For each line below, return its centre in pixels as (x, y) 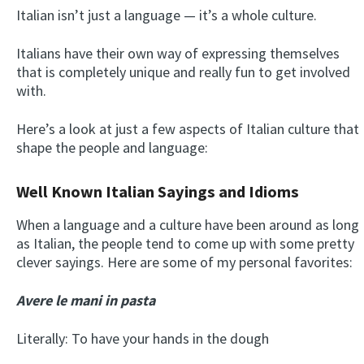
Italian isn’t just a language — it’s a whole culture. (167, 15)
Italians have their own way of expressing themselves (178, 53)
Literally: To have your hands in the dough (143, 338)
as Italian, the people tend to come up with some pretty (185, 243)
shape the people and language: (112, 147)
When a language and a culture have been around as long (188, 224)
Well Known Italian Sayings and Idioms (158, 191)
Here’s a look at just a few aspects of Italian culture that (188, 128)
